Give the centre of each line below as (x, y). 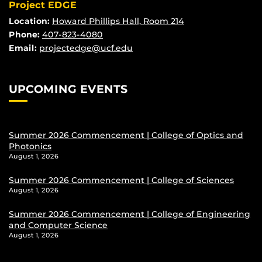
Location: (29, 21)
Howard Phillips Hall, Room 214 (118, 21)
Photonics (30, 146)
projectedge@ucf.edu (86, 48)
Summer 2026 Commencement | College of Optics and (126, 135)
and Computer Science (58, 225)
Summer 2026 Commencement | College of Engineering (130, 214)
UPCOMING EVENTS (68, 89)
